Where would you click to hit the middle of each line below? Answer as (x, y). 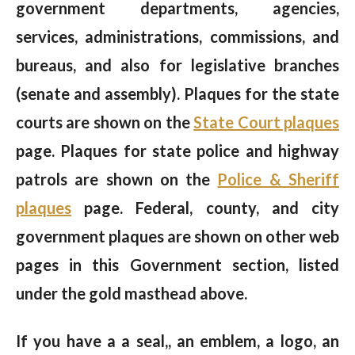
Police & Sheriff (279, 179)
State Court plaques (267, 122)
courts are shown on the (105, 122)
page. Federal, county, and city (205, 208)
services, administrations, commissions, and (177, 37)
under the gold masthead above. (132, 294)
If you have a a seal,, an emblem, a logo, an (177, 341)
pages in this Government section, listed (177, 265)
